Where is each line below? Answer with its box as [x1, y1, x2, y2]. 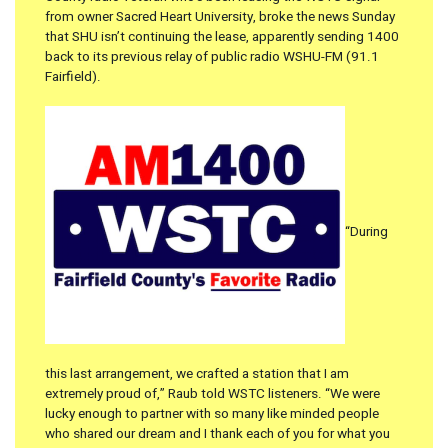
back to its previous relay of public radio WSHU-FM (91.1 [45, 47, 379, 68]
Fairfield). [45, 67, 101, 88]
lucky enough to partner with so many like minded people [45, 403, 379, 424]
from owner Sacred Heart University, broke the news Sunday [45, 7, 395, 28]
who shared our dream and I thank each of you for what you [45, 423, 390, 444]
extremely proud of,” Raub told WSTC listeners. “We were [45, 383, 380, 404]
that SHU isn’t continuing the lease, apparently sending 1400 [45, 27, 399, 48]
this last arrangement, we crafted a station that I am [45, 363, 349, 384]
